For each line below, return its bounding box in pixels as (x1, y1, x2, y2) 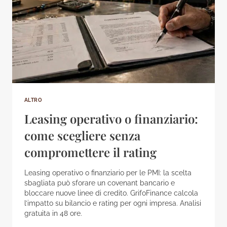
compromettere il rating (24, 143, 157, 160)
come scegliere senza (24, 127, 140, 143)
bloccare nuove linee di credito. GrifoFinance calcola (24, 188, 198, 197)
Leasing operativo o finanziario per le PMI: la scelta (24, 168, 192, 177)
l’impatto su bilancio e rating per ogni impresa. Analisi (24, 199, 201, 207)
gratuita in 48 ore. (24, 209, 82, 217)
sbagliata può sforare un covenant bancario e (24, 178, 175, 187)
